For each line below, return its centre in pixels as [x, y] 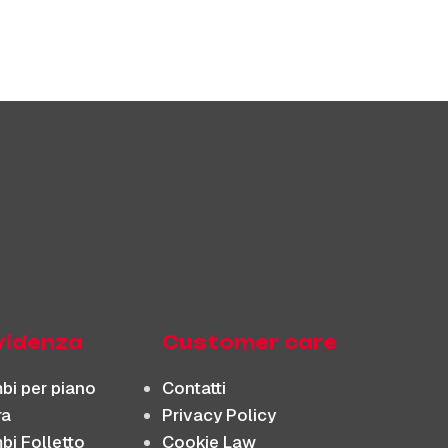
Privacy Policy [219, 414]
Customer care [250, 341]
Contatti [194, 387]
